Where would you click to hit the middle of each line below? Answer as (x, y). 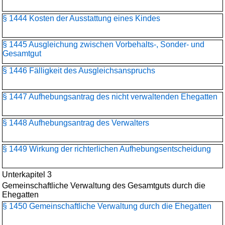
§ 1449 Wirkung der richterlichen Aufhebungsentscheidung (107, 149)
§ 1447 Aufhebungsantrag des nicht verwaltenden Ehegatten (110, 97)
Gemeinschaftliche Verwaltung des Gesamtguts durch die (104, 186)
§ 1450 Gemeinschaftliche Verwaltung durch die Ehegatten (107, 206)
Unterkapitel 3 (27, 175)
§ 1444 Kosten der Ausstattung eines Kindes (81, 18)
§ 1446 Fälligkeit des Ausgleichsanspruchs (79, 71)
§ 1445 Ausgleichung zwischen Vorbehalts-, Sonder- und (103, 44)
